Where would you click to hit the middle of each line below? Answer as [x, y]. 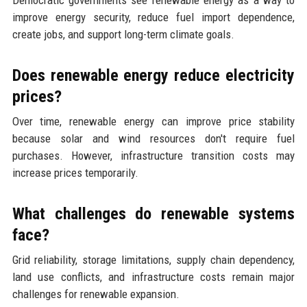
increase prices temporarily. [75, 173]
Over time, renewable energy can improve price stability [153, 122]
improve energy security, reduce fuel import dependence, [153, 17]
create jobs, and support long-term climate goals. [123, 35]
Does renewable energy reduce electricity [153, 76]
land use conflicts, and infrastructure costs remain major [153, 277]
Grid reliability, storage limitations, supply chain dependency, [153, 260]
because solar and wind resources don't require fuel [153, 139]
